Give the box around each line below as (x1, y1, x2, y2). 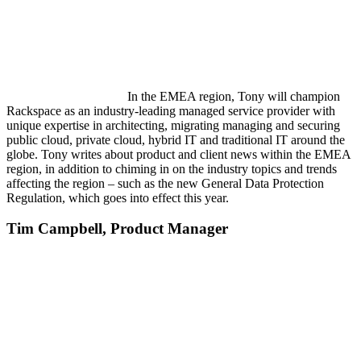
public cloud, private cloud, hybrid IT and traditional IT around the (6, 132, 345, 147)
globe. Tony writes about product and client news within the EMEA (6, 147, 351, 161)
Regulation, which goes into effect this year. (6, 190, 232, 205)
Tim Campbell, (6, 220, 110, 238)
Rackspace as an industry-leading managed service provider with (6, 103, 335, 118)
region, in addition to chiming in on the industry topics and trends (6, 161, 337, 176)
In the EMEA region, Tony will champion (127, 89, 340, 103)
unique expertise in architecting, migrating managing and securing (6, 118, 340, 132)
